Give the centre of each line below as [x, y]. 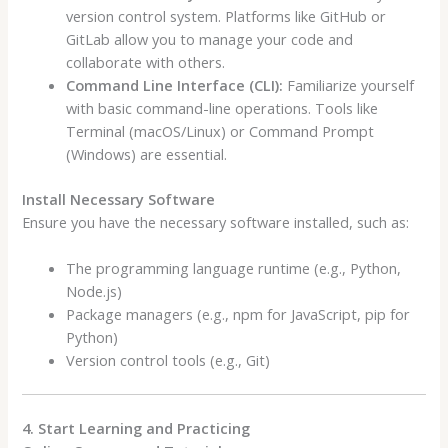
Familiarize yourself [349, 84]
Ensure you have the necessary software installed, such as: [216, 221]
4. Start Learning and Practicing [136, 427]
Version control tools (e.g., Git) [168, 359]
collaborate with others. [146, 61]
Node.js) [94, 290]
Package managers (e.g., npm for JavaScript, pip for [238, 313]
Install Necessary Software [119, 198]
